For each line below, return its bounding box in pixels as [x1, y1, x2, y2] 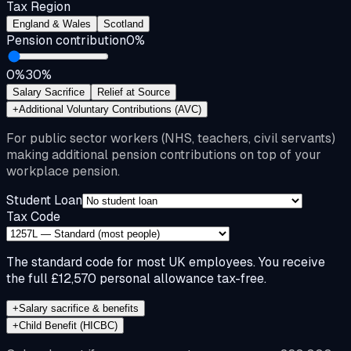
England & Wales [13, 17, 91, 30]
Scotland [103, 17, 143, 30]
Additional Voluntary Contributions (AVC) [19, 103, 201, 115]
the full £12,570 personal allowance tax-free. [6, 270, 266, 287]
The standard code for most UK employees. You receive [6, 253, 325, 270]
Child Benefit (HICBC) [19, 319, 118, 331]
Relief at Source [97, 85, 170, 98]
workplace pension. [6, 162, 120, 179]
